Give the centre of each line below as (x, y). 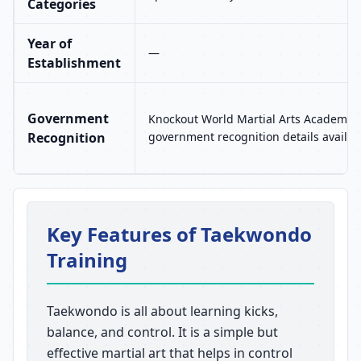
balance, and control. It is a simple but (162, 332)
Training (87, 260)
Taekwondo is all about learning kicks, (162, 311)
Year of (50, 44)
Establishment (74, 63)
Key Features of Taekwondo (179, 234)
